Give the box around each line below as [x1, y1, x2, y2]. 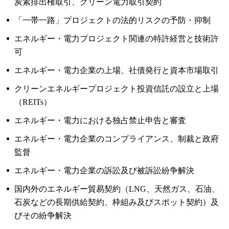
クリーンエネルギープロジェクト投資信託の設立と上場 [14, 84, 219, 93]
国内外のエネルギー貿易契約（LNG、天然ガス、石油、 [14, 185, 220, 193]
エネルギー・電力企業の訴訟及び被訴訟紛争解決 [14, 166, 195, 175]
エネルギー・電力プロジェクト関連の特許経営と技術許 [14, 34, 219, 43]
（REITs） [14, 98, 52, 106]
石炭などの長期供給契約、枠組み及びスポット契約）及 [14, 198, 219, 207]
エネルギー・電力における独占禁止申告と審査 [14, 116, 187, 125]
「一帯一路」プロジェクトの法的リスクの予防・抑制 [14, 16, 211, 25]
